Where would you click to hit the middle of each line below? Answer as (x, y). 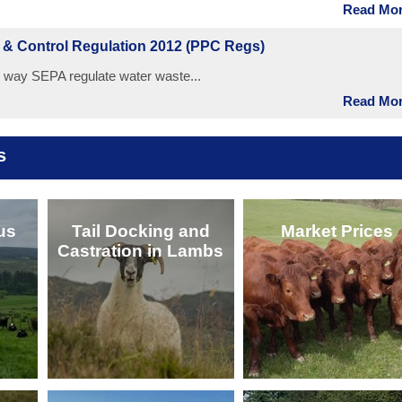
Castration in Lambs (141, 250)
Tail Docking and (140, 231)
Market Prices (336, 231)
